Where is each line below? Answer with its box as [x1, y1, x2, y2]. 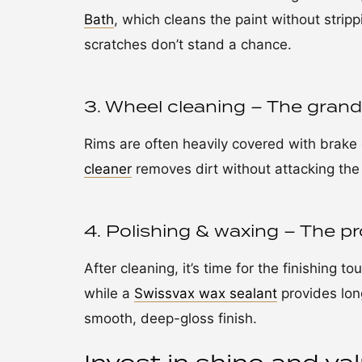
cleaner [84, 161, 132, 177]
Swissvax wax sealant [134, 285, 277, 301]
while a [84, 285, 134, 301]
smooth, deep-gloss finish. [84, 310, 257, 326]
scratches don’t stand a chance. [84, 36, 292, 53]
